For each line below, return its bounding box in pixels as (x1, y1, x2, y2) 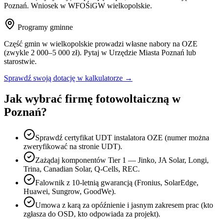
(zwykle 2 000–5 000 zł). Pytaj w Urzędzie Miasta (4, 48, 161, 57)
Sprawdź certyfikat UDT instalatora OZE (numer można (35, 133, 209, 142)
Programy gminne (18, 23, 73, 32)
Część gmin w (4, 40, 50, 48)
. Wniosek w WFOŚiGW (27, 1, 107, 10)
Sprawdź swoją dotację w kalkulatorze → (4, 74, 132, 83)
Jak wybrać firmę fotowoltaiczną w (4, 92, 180, 106)
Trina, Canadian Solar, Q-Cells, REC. (23, 165, 140, 174)
